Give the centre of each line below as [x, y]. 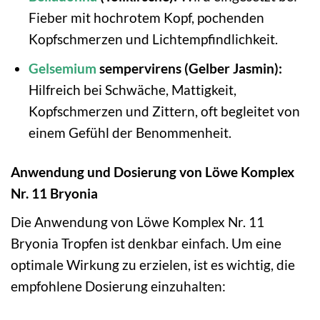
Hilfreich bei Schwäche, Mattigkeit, [132, 90]
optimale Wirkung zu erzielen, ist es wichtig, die [153, 264]
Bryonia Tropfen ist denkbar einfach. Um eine [146, 243]
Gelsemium [62, 69]
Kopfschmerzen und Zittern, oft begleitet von [164, 111]
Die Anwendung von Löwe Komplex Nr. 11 [137, 221]
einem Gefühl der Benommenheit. [130, 133]
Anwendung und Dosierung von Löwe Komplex [152, 172]
